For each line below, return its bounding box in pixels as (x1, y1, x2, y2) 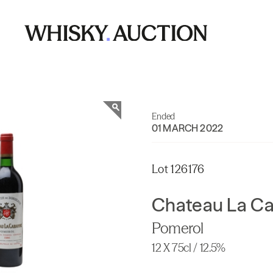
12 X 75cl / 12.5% (152, 241, 225, 255)
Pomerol (152, 219, 204, 237)
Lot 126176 (152, 162, 205, 176)
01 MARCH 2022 (152, 122, 224, 134)
